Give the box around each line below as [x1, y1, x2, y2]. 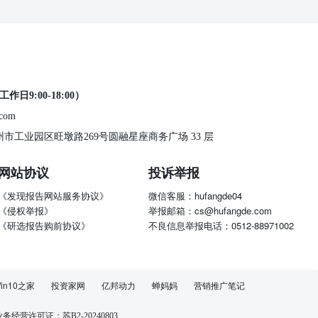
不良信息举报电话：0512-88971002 [148, 219, 294, 233]
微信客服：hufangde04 [148, 189, 242, 203]
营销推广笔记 [194, 279, 245, 292]
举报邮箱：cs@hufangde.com [148, 204, 272, 218]
